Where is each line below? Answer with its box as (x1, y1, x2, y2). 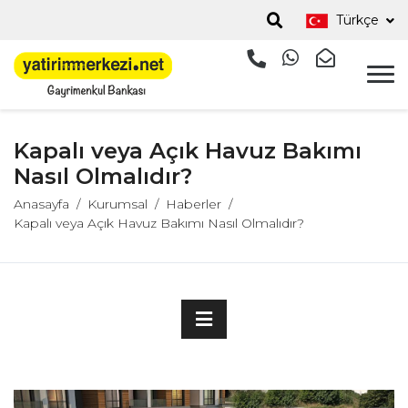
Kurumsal (87, 196, 148, 213)
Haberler (166, 196, 221, 213)
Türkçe (336, 12, 383, 28)
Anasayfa (14, 196, 69, 213)
